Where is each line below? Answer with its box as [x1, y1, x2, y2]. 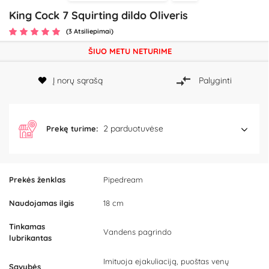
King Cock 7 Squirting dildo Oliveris [9, 8, 188, 22]
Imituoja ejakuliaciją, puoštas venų [103, 256, 229, 267]
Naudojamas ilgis [9, 198, 74, 208]
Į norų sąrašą [53, 74, 103, 86]
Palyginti [198, 74, 232, 86]
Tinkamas [9, 222, 45, 232]
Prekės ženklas [9, 175, 65, 185]
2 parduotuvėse [103, 123, 163, 134]
